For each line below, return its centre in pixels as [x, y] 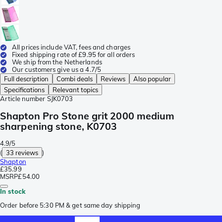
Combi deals [75, 79]
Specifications [24, 90]
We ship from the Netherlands [57, 62]
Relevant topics [75, 90]
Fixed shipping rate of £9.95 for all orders [74, 55]
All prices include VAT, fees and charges [71, 47]
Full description [26, 79]
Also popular [152, 79]
